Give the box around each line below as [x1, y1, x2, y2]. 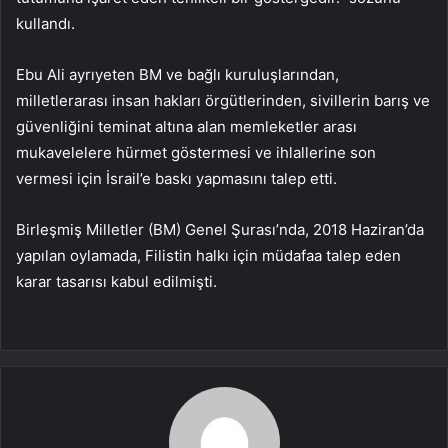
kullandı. [16, 14, 75, 34]
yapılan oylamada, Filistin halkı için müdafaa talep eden [16, 246, 401, 266]
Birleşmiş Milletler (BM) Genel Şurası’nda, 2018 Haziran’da [16, 220, 424, 240]
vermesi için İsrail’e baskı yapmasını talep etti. [16, 169, 337, 189]
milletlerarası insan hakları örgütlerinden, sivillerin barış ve [16, 91, 430, 111]
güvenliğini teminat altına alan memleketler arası [16, 117, 357, 137]
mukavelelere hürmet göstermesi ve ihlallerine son [16, 143, 376, 163]
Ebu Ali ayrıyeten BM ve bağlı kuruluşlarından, [16, 65, 339, 85]
